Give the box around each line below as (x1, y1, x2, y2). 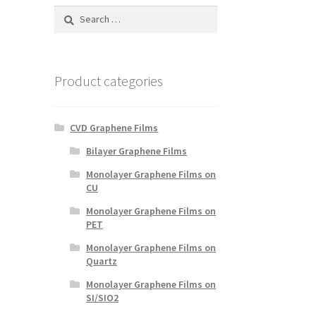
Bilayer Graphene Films (85, 144, 187, 157)
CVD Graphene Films (70, 121, 159, 134)
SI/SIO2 (85, 291, 119, 304)
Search (53, 6, 83, 19)
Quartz (85, 254, 117, 267)
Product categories (54, 71, 163, 90)
